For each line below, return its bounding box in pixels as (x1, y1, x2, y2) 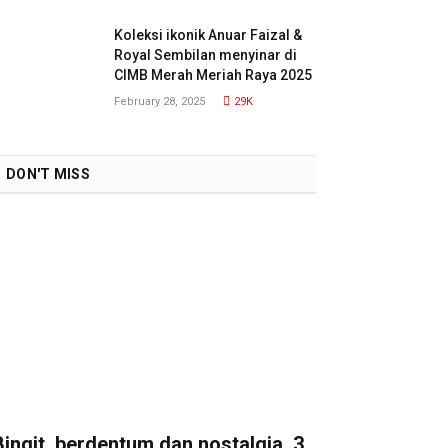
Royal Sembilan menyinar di (114, 47, 297, 63)
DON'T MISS (6, 166, 90, 182)
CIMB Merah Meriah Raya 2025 (114, 67, 312, 83)
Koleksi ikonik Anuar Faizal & (114, 27, 302, 43)
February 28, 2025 (114, 95, 205, 108)
